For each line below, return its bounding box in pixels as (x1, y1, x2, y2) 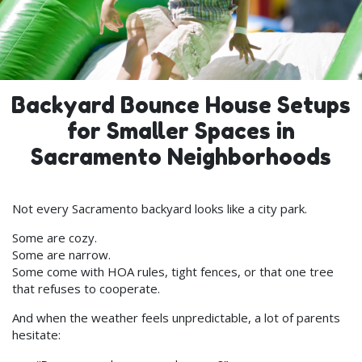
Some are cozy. (12, 229, 97, 246)
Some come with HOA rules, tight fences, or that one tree (12, 263, 334, 280)
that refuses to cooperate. (12, 280, 160, 297)
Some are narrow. (12, 246, 111, 263)
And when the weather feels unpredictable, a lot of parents (12, 309, 340, 326)
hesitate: (12, 326, 61, 343)
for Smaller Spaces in (67, 117, 295, 144)
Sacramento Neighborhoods (31, 143, 331, 170)
